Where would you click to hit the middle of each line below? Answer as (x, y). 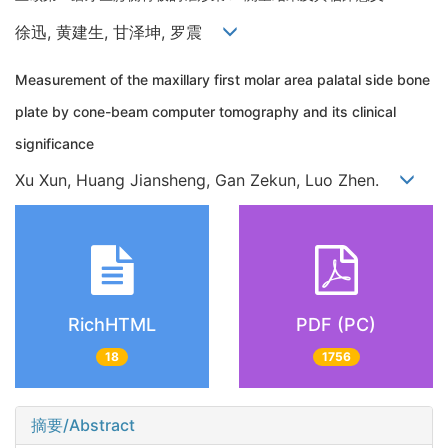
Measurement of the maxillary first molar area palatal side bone (222, 79)
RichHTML (112, 324)
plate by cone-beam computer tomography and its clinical (205, 111)
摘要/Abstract (83, 424)
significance (54, 143)
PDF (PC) (336, 324)
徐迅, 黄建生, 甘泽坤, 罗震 (118, 31)
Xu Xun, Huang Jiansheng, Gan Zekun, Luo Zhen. (207, 180)
